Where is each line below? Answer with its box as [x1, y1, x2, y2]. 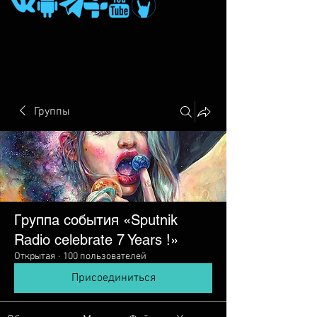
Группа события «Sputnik [14, 212, 178, 229]
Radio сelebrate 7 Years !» [14, 231, 178, 248]
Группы [34, 105, 70, 119]
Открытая [14, 250, 55, 263]
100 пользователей [63, 250, 146, 263]
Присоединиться [71, 271, 156, 285]
